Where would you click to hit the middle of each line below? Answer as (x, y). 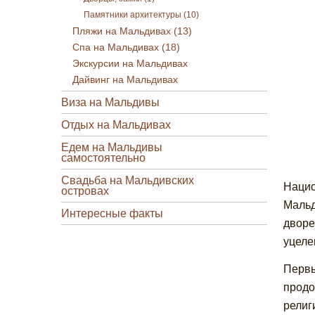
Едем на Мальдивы (112, 147)
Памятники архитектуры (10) (141, 15)
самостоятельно (103, 158)
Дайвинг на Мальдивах (125, 80)
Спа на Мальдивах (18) (126, 47)
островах (85, 191)
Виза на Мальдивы (110, 102)
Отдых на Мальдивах (116, 125)
